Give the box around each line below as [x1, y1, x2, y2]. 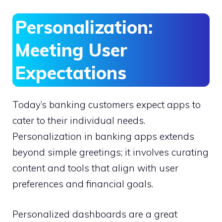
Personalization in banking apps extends [12, 130, 194, 143]
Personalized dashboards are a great [12, 208, 177, 220]
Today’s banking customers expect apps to [12, 99, 201, 111]
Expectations [15, 61, 126, 84]
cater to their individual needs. [12, 114, 145, 127]
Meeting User [15, 39, 127, 61]
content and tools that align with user [12, 162, 178, 174]
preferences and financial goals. [12, 178, 153, 190]
